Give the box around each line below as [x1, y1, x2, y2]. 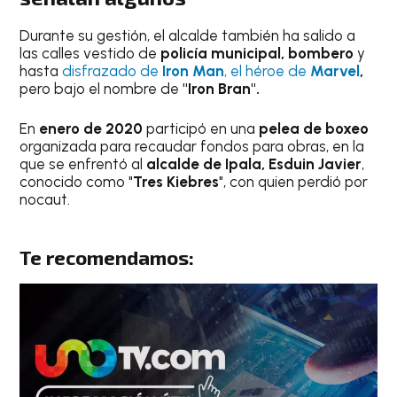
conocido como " [19, 173, 134, 191]
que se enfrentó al [19, 155, 147, 174]
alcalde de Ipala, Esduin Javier [146, 155, 362, 174]
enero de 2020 [39, 120, 144, 138]
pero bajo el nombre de [19, 79, 183, 97]
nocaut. [19, 191, 71, 209]
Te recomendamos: [19, 245, 195, 269]
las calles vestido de [19, 43, 161, 62]
